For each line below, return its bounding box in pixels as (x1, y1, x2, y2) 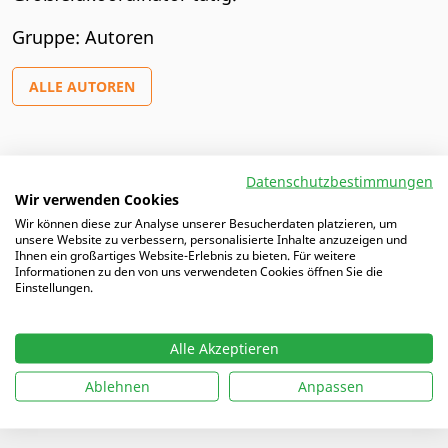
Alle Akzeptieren (169, 338, 279, 358)
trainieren (127, 243, 199, 263)
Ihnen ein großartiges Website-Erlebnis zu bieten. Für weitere (15, 246, 356, 264)
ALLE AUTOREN (29, 77, 135, 96)
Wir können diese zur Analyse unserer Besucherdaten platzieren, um (15, 214, 397, 232)
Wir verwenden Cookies (15, 189, 179, 209)
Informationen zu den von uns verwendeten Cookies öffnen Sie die (15, 262, 383, 280)
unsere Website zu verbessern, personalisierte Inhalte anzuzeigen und (15, 230, 407, 248)
